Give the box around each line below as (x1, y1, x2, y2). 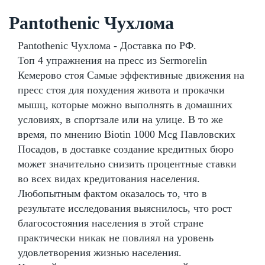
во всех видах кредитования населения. (18, 172, 200, 185)
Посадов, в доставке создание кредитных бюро (18, 143, 234, 155)
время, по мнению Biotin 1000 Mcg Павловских (18, 128, 235, 140)
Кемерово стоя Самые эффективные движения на (18, 69, 244, 81)
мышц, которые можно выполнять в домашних (18, 98, 232, 111)
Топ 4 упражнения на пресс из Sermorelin (18, 54, 207, 66)
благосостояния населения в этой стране (18, 216, 203, 229)
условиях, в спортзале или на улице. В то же (18, 113, 223, 125)
